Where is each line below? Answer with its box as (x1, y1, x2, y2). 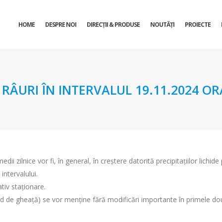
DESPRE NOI (45, 20, 76, 29)
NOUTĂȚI (150, 20, 174, 29)
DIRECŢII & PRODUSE (87, 20, 140, 29)
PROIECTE (185, 20, 211, 29)
